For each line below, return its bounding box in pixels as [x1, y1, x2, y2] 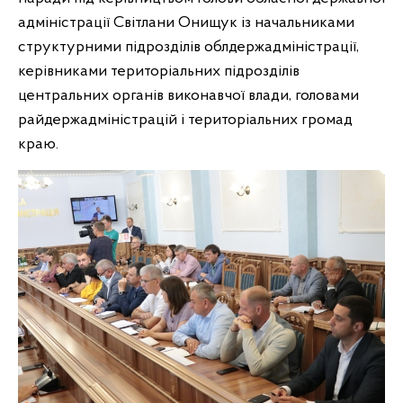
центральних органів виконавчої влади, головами [18, 87, 359, 104]
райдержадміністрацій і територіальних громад [18, 112, 353, 129]
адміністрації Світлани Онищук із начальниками [18, 14, 354, 31]
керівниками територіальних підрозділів [18, 63, 300, 80]
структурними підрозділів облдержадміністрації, [18, 39, 359, 56]
